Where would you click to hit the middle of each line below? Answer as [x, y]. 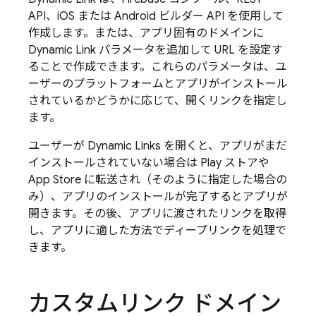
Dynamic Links [124, 146]
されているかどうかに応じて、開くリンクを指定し [158, 101]
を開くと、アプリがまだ [224, 146]
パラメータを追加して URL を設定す [189, 50]
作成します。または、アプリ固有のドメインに [146, 33]
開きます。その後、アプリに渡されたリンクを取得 [157, 214]
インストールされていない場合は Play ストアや [149, 163]
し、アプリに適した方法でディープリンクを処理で [157, 231]
